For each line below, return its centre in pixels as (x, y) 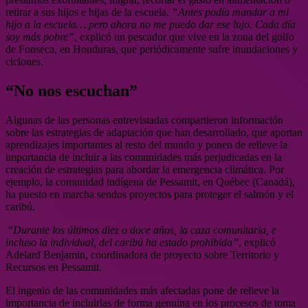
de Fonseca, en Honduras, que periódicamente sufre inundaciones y (152, 49)
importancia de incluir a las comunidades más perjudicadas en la (144, 157)
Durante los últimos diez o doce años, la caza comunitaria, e (145, 230)
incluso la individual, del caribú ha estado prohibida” (122, 242)
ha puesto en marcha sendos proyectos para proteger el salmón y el (150, 194)
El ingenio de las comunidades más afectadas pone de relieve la (142, 290)
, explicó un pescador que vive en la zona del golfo (184, 36)
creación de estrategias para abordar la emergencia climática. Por (145, 169)
